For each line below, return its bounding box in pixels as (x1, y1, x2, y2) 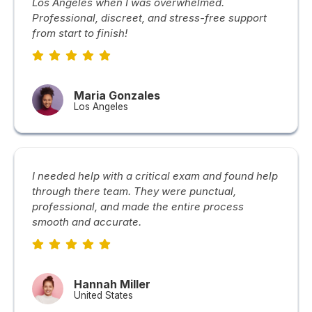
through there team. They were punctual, (32, 185, 236, 198)
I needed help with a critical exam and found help (32, 169, 278, 182)
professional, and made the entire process (32, 200, 244, 213)
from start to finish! (32, 26, 127, 40)
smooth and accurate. (32, 215, 141, 228)
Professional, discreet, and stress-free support (32, 11, 267, 24)
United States (74, 290, 133, 301)
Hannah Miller (74, 277, 150, 291)
